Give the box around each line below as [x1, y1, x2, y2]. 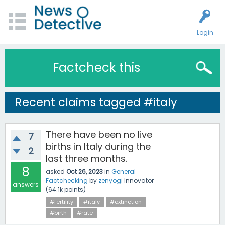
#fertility [50, 198, 73, 206]
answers [13, 180, 39, 189]
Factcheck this [53, 59, 140, 76]
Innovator [124, 176, 154, 185]
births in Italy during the [46, 140, 151, 153]
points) [63, 185, 86, 194]
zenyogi [98, 176, 123, 185]
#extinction [110, 198, 142, 206]
